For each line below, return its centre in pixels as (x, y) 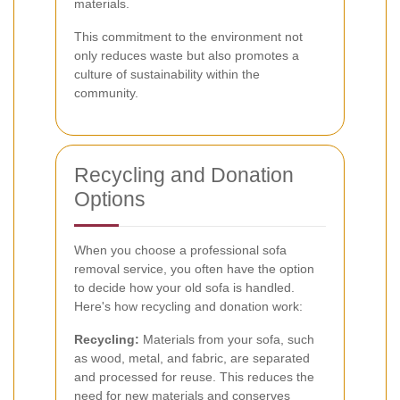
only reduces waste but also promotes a (187, 55)
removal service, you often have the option (194, 268)
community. (106, 92)
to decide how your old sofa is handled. (184, 287)
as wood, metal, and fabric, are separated (192, 358)
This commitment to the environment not (188, 36)
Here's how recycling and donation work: (188, 306)
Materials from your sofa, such (227, 339)
